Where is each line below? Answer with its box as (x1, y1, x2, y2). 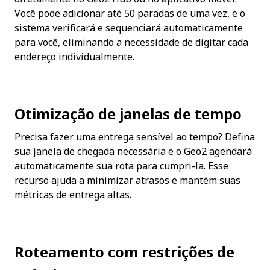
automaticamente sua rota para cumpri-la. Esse (14, 159, 228, 173)
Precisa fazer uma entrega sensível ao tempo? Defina (14, 130, 255, 144)
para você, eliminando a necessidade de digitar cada (14, 36, 248, 49)
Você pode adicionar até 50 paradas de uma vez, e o (14, 7, 245, 20)
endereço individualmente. (14, 50, 134, 64)
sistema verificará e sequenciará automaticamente (14, 21, 243, 35)
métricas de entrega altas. (14, 188, 131, 202)
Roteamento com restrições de (14, 242, 234, 262)
